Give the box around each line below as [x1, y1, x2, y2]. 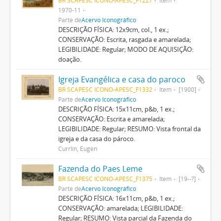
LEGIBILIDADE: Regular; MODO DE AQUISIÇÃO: [58, 44, 193, 54]
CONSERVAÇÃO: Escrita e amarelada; [58, 114, 165, 123]
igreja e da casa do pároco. [58, 134, 135, 143]
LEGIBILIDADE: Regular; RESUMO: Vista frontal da [58, 124, 201, 133]
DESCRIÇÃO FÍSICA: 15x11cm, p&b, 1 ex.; [58, 104, 175, 113]
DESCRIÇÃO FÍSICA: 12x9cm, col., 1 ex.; [58, 25, 169, 34]
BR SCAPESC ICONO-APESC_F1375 [58, 174, 152, 183]
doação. [58, 54, 81, 64]
